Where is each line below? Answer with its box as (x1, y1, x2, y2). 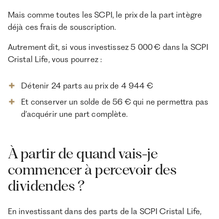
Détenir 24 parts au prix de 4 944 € (21, 81, 153, 91)
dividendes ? (7, 177, 85, 195)
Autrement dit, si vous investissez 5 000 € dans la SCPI (7, 42, 209, 52)
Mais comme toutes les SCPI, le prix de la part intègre (7, 10, 202, 20)
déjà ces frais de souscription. (7, 22, 118, 32)
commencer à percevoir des (7, 161, 176, 178)
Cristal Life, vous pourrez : (7, 54, 104, 65)
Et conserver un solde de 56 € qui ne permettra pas (21, 96, 209, 107)
